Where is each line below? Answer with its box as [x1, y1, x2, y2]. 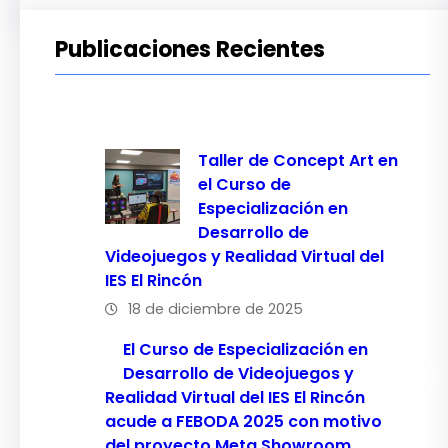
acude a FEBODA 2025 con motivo [105, 410, 382, 434]
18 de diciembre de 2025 [128, 299, 303, 320]
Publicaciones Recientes [55, 34, 325, 66]
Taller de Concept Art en [197, 149, 398, 173]
